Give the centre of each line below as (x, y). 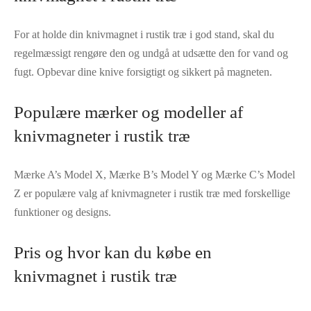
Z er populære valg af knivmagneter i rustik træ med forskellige (152, 194)
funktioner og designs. (62, 212)
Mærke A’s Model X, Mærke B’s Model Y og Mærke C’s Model (154, 175)
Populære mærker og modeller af (128, 112)
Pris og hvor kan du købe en (113, 253)
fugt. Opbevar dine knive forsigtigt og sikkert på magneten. (143, 72)
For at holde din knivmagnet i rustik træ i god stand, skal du (144, 35)
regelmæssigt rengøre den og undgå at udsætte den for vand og (151, 53)
